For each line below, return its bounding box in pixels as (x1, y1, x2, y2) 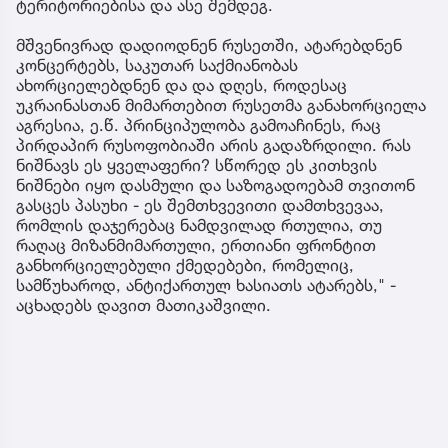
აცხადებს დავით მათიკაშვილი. (16, 294, 271, 315)
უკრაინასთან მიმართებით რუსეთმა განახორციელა (16, 94, 426, 115)
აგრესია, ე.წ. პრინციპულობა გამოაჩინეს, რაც (16, 114, 381, 135)
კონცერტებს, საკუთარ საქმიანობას (16, 54, 298, 75)
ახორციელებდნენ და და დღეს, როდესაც (16, 74, 347, 95)
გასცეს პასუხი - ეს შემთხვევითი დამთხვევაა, (16, 194, 384, 215)
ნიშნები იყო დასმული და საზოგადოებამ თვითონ (16, 174, 415, 195)
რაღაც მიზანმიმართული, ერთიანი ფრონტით (16, 234, 376, 255)
